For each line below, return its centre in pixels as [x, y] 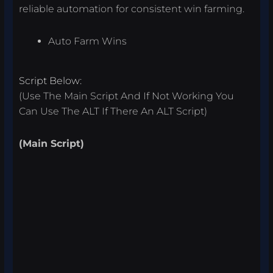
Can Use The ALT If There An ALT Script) [113, 112]
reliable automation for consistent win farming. [132, 9]
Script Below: [51, 81]
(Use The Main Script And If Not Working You [127, 96]
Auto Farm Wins [88, 41]
